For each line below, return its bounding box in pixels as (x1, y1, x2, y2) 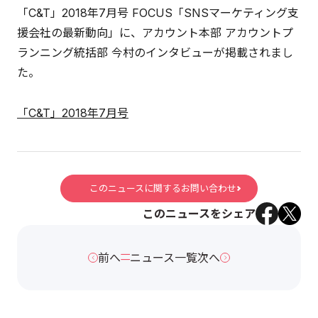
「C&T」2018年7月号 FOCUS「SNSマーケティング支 (17, 5, 299, 20)
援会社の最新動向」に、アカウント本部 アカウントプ (17, 25, 293, 40)
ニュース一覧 (130, 250, 197, 265)
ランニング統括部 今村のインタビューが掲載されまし (17, 45, 293, 60)
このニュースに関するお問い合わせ (89, 182, 236, 194)
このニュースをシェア (143, 206, 256, 221)
